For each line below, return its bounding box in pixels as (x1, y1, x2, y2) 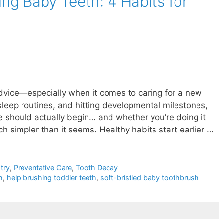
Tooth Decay (75, 163, 118, 172)
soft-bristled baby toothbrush (100, 173, 199, 182)
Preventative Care (13, 163, 72, 172)
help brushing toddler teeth (6, 173, 96, 182)
